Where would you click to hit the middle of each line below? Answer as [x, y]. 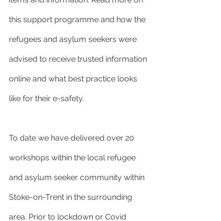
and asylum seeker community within [78, 177]
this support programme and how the [78, 19]
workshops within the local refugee [73, 158]
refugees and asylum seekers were [74, 39]
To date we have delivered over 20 [73, 138]
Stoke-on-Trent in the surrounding [72, 197]
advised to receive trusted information [79, 59]
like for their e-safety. [46, 98]
